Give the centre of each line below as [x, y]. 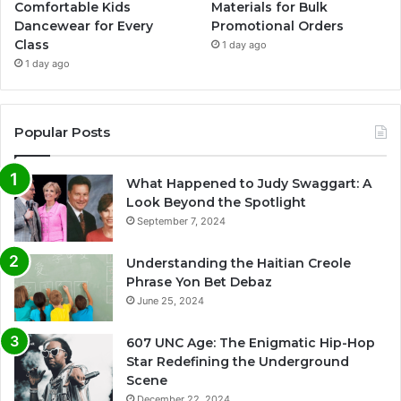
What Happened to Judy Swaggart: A [249, 183]
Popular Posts [62, 132]
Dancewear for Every [84, 26]
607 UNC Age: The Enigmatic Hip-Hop [251, 342]
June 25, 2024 [171, 300]
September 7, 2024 [181, 221]
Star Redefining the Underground [238, 361]
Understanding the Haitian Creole [239, 263]
